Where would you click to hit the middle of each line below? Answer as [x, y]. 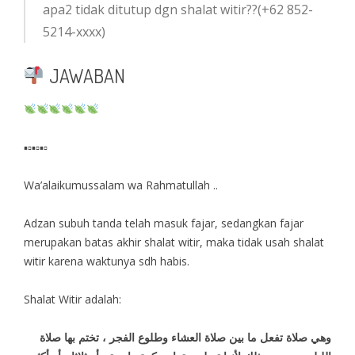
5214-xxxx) [74, 31]
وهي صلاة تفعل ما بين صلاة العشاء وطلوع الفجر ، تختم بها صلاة [186, 337]
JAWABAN [85, 75]
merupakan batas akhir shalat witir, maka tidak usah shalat [174, 242]
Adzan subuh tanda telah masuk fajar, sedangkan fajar [163, 223]
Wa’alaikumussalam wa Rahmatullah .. [120, 185]
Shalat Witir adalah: [72, 299]
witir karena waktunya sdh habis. [106, 261]
